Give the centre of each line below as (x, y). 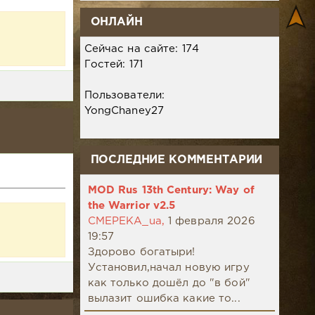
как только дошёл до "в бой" (169, 283)
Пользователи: (126, 96)
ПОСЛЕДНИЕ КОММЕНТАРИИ (176, 160)
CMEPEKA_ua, (126, 221)
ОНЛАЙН (116, 22)
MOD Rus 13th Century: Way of (171, 191)
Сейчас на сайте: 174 (141, 49)
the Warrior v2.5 (131, 206)
